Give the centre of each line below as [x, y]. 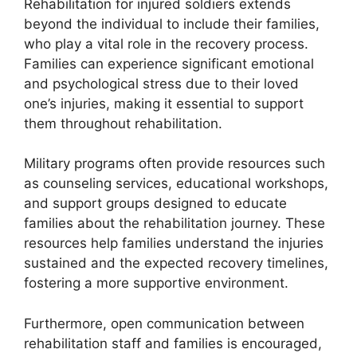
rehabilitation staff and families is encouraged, [173, 343]
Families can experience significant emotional [169, 63]
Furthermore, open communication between [164, 323]
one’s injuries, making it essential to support [164, 103]
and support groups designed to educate [155, 203]
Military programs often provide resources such [175, 163]
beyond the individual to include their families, [172, 24]
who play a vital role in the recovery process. [166, 43]
